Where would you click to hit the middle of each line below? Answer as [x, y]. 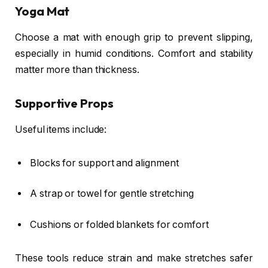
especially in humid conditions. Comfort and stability [134, 54]
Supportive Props [64, 103]
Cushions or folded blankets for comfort [119, 225]
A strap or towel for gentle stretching [112, 194]
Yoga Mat [42, 11]
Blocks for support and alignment [104, 163]
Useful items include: [61, 130]
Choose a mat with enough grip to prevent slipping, [134, 38]
